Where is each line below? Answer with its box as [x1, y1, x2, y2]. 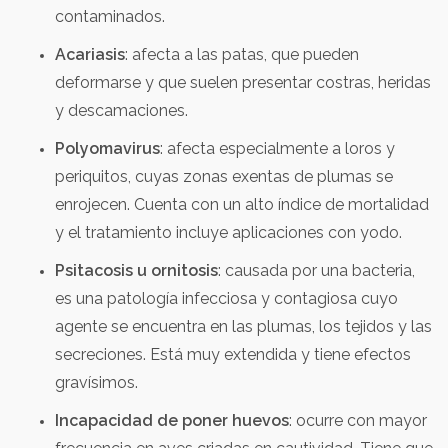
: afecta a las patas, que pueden [125, 45, 359, 64]
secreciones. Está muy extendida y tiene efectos [55, 345, 411, 364]
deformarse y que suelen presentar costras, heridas [55, 73, 431, 92]
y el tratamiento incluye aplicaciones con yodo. [55, 223, 402, 242]
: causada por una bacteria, [218, 261, 415, 280]
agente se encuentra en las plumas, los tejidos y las [55, 317, 432, 336]
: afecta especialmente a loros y [160, 139, 395, 158]
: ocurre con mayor [289, 411, 427, 430]
